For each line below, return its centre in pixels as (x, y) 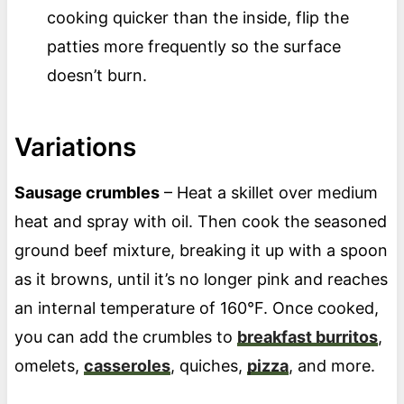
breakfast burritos (307, 337)
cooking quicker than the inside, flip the (197, 18)
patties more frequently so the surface (193, 47)
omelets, (49, 366)
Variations (75, 147)
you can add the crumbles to (125, 337)
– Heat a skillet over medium (268, 193)
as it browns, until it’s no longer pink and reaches (201, 280)
